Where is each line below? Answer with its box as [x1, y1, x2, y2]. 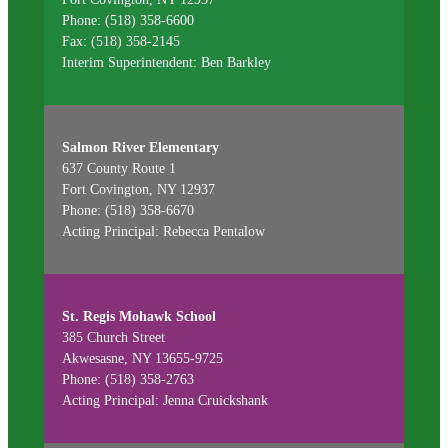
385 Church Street [61, 329, 165, 345]
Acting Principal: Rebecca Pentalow [61, 223, 265, 239]
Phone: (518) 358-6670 [61, 202, 194, 218]
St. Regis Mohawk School [61, 308, 216, 324]
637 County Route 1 [61, 160, 176, 176]
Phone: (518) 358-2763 [61, 371, 194, 387]
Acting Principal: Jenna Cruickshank [61, 392, 268, 408]
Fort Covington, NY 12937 [61, 181, 215, 197]
